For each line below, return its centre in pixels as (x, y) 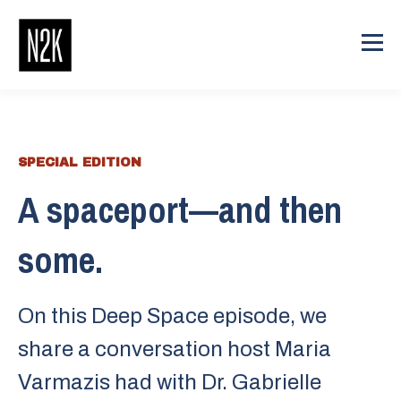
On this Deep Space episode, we (172, 316)
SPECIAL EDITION (80, 162)
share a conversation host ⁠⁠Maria (175, 349)
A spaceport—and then (180, 210)
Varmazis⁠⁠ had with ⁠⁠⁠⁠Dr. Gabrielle (170, 382)
